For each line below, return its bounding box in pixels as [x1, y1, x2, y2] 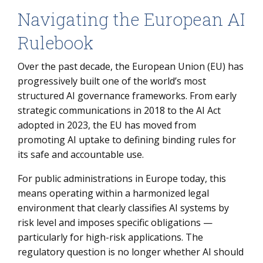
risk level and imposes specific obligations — [18, 216, 213, 229]
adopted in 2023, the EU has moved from [18, 119, 196, 131]
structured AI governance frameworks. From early [18, 89, 237, 102]
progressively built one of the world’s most [18, 75, 206, 87]
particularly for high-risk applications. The [18, 231, 203, 244]
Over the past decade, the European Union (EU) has [18, 60, 244, 73]
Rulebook [18, 31, 93, 54]
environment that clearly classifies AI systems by [18, 201, 229, 214]
